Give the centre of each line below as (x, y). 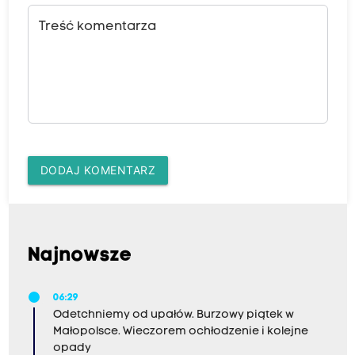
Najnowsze (80, 256)
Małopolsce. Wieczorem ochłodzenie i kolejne (180, 332)
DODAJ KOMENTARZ (97, 170)
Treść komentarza (97, 27)
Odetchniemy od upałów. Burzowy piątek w (173, 315)
